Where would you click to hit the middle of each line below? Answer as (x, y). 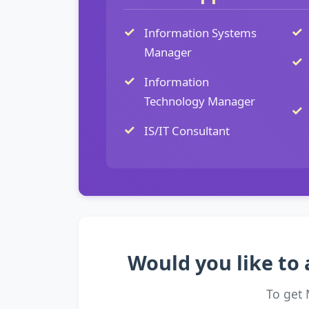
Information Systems (200, 33)
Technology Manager (200, 101)
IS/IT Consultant (187, 131)
